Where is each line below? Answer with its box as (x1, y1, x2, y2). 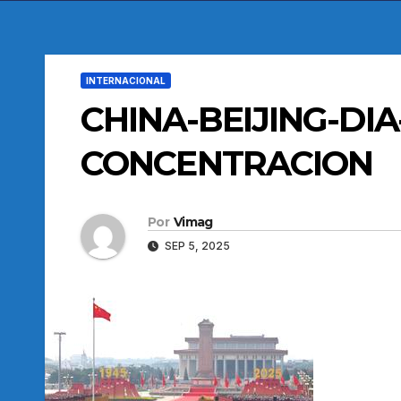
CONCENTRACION (81, 141, 373, 184)
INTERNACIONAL (86, 74, 166, 86)
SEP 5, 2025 (162, 238, 230, 252)
